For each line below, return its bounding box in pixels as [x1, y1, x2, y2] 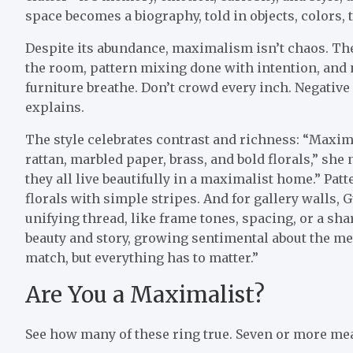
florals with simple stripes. [25, 190, 203, 206]
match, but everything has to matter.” [25, 249, 258, 266]
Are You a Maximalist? [25, 280, 265, 309]
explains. [25, 98, 84, 115]
